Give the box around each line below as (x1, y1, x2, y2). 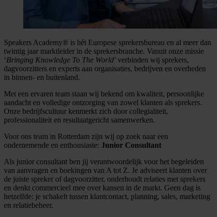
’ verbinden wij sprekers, (114, 55, 189, 64)
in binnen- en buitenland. (4, 73, 80, 81)
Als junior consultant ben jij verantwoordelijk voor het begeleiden (4, 157, 204, 166)
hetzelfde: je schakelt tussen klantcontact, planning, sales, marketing (4, 192, 210, 201)
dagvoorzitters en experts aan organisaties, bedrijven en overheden (4, 64, 206, 73)
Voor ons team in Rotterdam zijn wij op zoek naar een (4, 132, 168, 140)
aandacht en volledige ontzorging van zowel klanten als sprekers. (4, 98, 202, 107)
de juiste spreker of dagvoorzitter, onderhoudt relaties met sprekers (4, 174, 205, 183)
